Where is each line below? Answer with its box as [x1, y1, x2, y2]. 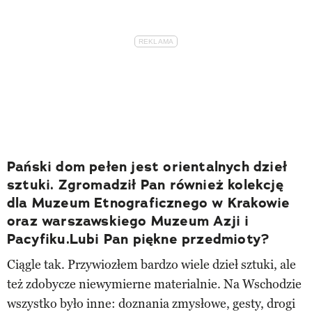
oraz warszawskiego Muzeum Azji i [7, 211, 249, 230]
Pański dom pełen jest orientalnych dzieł [7, 157, 288, 175]
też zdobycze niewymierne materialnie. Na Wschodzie [7, 276, 302, 292]
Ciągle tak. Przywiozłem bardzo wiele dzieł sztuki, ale [7, 256, 296, 272]
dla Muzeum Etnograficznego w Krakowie [7, 193, 290, 212]
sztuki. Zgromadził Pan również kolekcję [7, 175, 283, 194]
